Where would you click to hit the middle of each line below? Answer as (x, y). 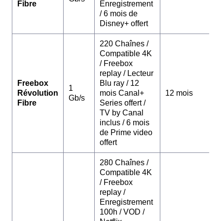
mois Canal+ (122, 93)
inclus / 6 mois (125, 123)
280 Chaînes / (124, 163)
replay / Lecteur (127, 74)
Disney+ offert (124, 24)
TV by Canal (122, 113)
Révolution (38, 93)
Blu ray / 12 (119, 83)
